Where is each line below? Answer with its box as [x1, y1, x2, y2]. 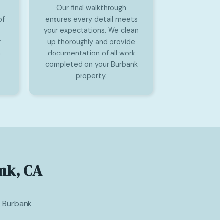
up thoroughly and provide [47, 37, 135, 46]
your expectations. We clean [44, 26, 138, 35]
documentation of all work [47, 49, 135, 57]
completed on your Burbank [45, 60, 137, 69]
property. [76, 71, 107, 80]
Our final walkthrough [56, 3, 126, 12]
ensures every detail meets [45, 15, 137, 24]
